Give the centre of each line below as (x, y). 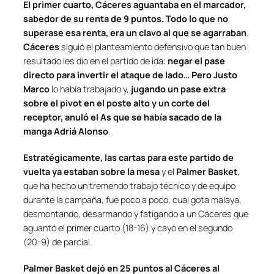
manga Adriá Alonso (66, 131)
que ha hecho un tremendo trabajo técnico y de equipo (129, 185)
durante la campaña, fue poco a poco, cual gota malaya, (132, 199)
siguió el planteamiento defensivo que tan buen (153, 46)
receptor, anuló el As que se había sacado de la (122, 117)
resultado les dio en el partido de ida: (95, 61)
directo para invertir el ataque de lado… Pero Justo (130, 75)
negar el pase (196, 61)
